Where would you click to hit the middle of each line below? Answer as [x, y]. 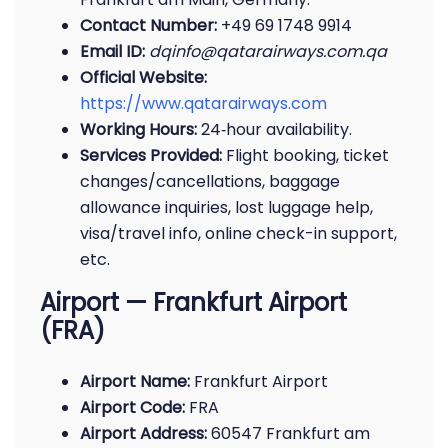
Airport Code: [132, 407]
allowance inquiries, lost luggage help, [226, 207]
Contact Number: [148, 25]
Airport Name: [135, 381]
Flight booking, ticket [305, 155]
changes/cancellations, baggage [210, 181]
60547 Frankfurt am [288, 433]
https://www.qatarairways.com [203, 103]
